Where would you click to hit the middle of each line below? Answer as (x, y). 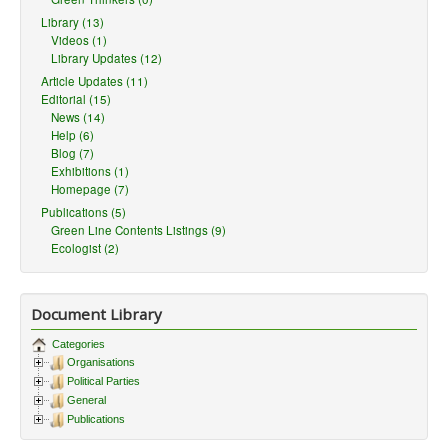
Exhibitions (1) (90, 171)
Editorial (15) (76, 99)
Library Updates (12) (106, 58)
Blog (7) (72, 153)
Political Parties (103, 381)
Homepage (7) (90, 189)
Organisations (101, 362)
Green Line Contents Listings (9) (138, 230)
